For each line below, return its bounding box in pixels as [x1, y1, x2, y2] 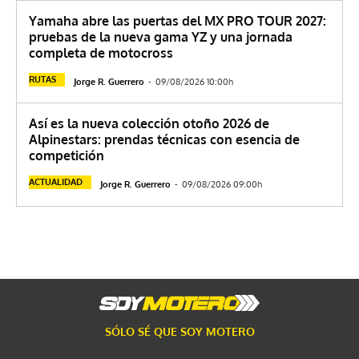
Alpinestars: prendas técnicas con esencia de [29, 131, 300, 148]
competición [29, 147, 104, 164]
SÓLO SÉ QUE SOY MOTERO [104, 325, 255, 339]
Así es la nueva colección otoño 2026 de [29, 115, 269, 132]
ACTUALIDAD [29, 176, 83, 188]
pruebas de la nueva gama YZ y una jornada [29, 29, 292, 46]
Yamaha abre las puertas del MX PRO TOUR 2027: [29, 13, 326, 30]
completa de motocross [29, 45, 173, 62]
